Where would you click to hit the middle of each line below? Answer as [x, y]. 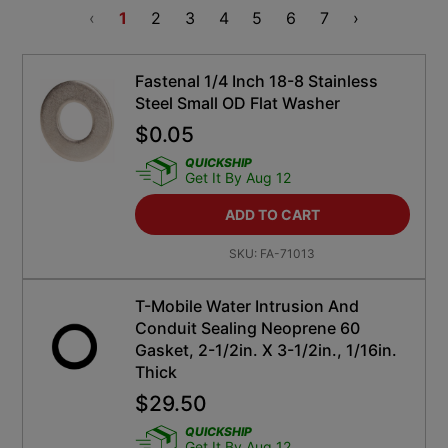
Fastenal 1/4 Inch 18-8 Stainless [256, 81]
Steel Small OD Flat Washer [237, 103]
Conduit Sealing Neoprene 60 [247, 328]
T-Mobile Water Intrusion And [246, 306]
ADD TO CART [272, 215]
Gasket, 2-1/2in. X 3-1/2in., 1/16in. [265, 350]
